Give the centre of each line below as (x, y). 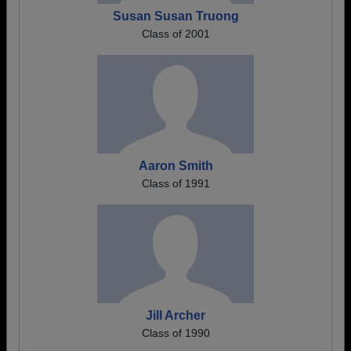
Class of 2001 (175, 34)
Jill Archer (175, 315)
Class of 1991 (175, 183)
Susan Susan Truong (175, 16)
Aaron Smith (175, 166)
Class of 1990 (175, 333)
